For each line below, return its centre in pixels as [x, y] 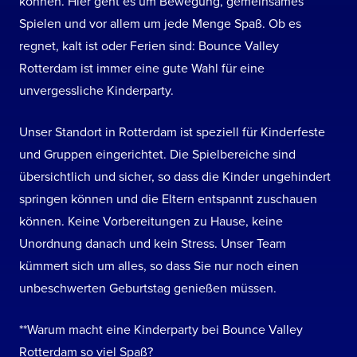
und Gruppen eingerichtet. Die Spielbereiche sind [157, 155]
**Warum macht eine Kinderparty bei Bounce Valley [161, 330]
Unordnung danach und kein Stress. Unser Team [153, 244]
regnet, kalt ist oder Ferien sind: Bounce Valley [149, 46]
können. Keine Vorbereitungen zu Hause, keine [151, 222]
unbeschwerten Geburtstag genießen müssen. [148, 288]
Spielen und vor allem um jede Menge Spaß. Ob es [160, 24]
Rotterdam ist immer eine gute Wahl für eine [142, 69]
